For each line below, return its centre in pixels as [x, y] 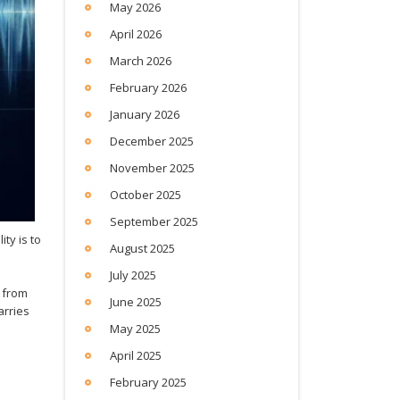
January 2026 [145, 114]
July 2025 [133, 275]
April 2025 [136, 355]
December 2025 [152, 141]
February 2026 [148, 87]
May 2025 [135, 329]
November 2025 [152, 168]
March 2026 [141, 61]
